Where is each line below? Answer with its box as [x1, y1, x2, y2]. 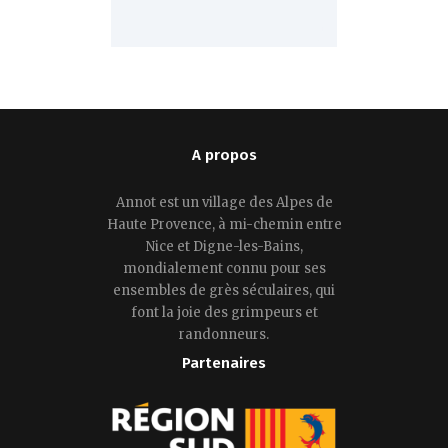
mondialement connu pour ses [122, 259, 326, 277]
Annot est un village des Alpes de [115, 193, 333, 211]
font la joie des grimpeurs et [130, 303, 318, 321]
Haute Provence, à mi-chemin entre [106, 215, 342, 233]
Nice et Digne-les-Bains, [145, 237, 303, 255]
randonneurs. [179, 325, 269, 343]
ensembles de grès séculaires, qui [113, 281, 335, 299]
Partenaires [182, 354, 266, 373]
